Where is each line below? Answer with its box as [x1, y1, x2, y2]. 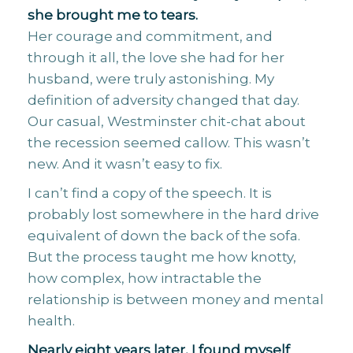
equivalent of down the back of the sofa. [28, 228, 300, 243]
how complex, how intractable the [28, 270, 262, 286]
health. [28, 313, 75, 329]
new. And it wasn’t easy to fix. [28, 156, 222, 172]
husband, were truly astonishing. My [28, 71, 274, 87]
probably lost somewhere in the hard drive [28, 206, 319, 222]
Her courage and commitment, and [28, 28, 273, 44]
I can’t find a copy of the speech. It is [28, 185, 272, 201]
